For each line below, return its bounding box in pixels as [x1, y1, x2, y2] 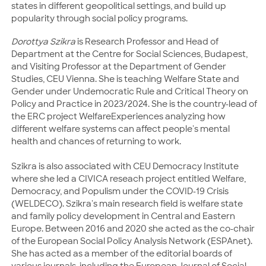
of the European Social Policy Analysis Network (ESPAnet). [11, 235, 252, 246]
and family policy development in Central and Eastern [11, 210, 235, 221]
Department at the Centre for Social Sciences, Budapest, [11, 48, 248, 59]
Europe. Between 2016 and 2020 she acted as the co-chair [11, 223, 255, 234]
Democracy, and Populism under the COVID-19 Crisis [11, 185, 229, 197]
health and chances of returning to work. [11, 135, 181, 147]
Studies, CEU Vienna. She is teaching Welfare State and [11, 73, 239, 84]
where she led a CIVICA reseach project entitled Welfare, [11, 173, 246, 184]
